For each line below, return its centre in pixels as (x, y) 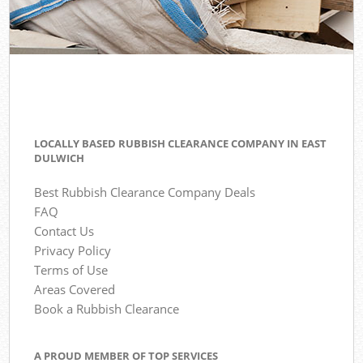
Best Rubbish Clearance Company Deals (145, 192)
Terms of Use (71, 270)
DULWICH (60, 158)
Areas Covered (75, 290)
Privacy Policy (73, 251)
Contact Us (64, 231)
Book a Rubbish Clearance (107, 309)
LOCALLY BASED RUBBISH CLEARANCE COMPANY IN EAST (181, 143)
